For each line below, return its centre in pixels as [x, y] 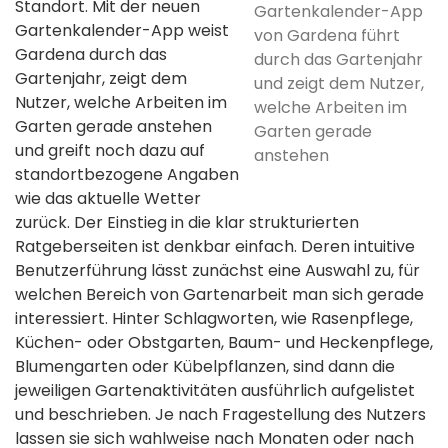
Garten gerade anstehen [113, 127]
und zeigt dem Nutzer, [339, 84]
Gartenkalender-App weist [122, 31]
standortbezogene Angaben [127, 175]
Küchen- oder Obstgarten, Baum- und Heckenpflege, [224, 343]
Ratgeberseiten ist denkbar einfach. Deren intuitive [215, 247]
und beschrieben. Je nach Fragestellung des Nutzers [220, 415]
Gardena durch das [91, 55]
